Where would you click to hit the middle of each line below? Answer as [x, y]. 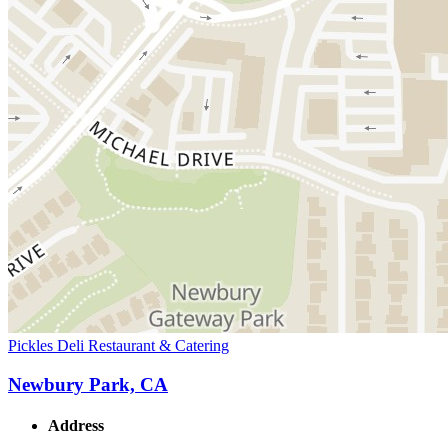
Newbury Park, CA [88, 384]
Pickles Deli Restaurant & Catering [118, 346]
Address [76, 426]
